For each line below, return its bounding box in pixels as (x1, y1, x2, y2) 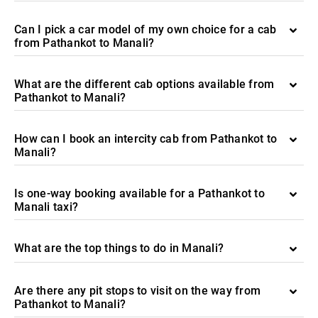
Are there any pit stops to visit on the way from (14, 284, 261, 297)
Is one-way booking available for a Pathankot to (14, 187, 265, 200)
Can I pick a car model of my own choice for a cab (14, 23, 277, 36)
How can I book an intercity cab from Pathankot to (14, 132, 278, 146)
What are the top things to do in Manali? (14, 241, 224, 255)
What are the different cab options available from (14, 77, 275, 91)
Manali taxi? (14, 200, 78, 214)
